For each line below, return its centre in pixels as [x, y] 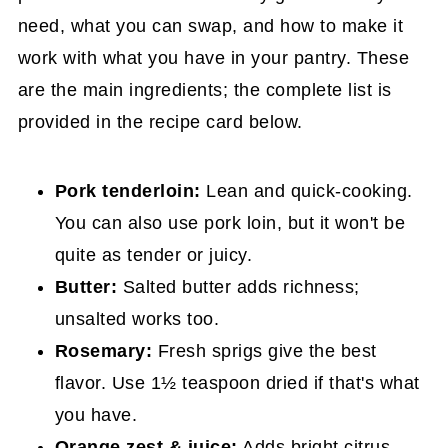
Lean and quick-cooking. [306, 190]
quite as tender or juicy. [153, 254]
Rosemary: [103, 350]
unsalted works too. [137, 318]
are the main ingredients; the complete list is [204, 89]
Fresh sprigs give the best [264, 350]
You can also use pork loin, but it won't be [230, 222]
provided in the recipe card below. [160, 121]
